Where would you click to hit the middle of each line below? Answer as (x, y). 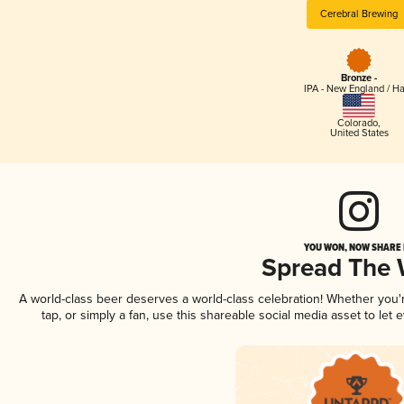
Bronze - (359, 79)
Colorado (358, 123)
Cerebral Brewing (359, 14)
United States (359, 133)
